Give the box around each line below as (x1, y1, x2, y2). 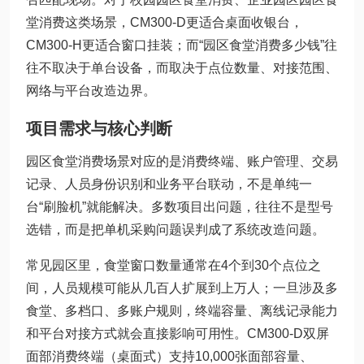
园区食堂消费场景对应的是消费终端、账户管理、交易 (26, 154, 338, 168)
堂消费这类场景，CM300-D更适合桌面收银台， (26, 15, 303, 29)
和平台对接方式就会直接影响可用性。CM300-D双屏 (26, 327, 329, 340)
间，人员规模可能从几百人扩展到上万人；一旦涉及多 (26, 281, 338, 295)
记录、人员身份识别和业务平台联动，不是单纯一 (26, 177, 312, 191)
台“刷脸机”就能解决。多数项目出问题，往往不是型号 (26, 200, 333, 214)
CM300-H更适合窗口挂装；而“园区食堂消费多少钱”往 (26, 38, 337, 52)
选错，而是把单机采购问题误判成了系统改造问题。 (26, 223, 325, 236)
